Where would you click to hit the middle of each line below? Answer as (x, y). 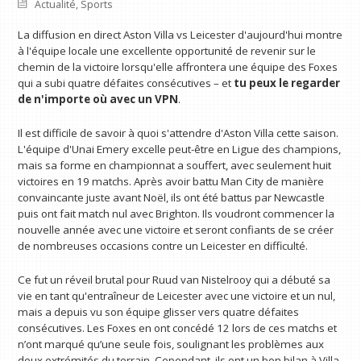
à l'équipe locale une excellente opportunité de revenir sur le (167, 51)
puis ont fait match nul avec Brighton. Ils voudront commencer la (176, 213)
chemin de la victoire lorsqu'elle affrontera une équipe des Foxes (178, 67)
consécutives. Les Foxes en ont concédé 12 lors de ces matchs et (178, 328)
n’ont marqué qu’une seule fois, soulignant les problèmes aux (171, 344)
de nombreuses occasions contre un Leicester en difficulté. (163, 245)
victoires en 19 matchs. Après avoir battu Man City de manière (171, 181)
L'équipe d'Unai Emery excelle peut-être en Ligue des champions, (180, 149)
